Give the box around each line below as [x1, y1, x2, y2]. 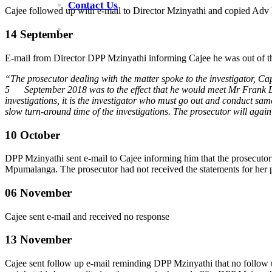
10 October [5, 128, 60, 141]
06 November [5, 186, 72, 199]
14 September [5, 28, 73, 41]
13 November [5, 233, 72, 246]
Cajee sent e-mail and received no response [5, 211, 169, 222]
